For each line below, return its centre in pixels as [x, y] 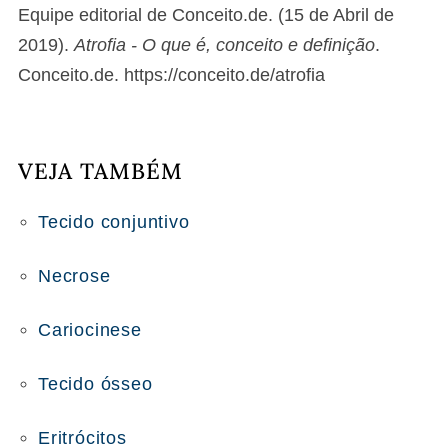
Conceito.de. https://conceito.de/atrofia [171, 75]
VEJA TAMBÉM [100, 171]
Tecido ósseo [95, 384]
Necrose [74, 276]
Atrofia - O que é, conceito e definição [224, 45]
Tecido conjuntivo [114, 222]
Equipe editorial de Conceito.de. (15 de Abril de [206, 15]
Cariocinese [90, 330]
